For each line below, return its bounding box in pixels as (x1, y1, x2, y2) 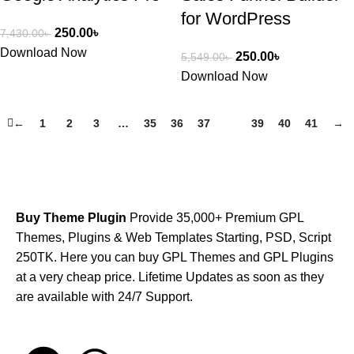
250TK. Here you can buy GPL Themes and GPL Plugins (16, 250, 333, 264)
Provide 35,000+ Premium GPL (126, 211, 303, 224)
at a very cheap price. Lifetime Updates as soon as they (16, 270, 324, 284)
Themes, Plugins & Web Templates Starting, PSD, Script (16, 231, 331, 244)
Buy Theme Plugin (16, 211, 126, 224)
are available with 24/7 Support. (16, 290, 193, 303)
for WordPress (181, 9, 291, 28)
